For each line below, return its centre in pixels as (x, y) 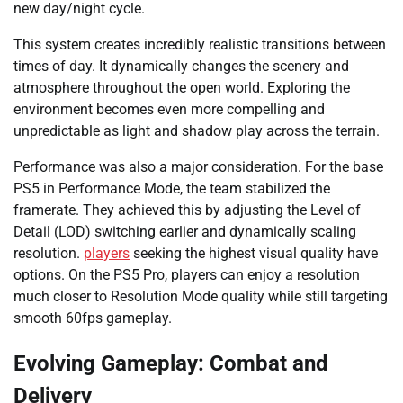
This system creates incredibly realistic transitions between (200, 45)
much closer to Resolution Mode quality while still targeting (201, 297)
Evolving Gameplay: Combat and (171, 364)
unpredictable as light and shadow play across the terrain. (197, 131)
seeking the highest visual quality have (254, 254)
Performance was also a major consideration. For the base (198, 167)
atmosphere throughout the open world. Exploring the (182, 88)
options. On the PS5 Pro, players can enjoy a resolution (187, 275)
